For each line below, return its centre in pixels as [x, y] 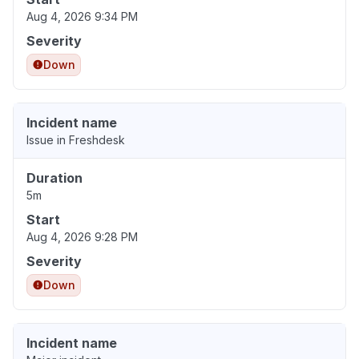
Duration [54, 178]
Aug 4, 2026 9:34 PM [82, 17]
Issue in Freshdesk [76, 140]
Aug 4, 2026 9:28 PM [82, 237]
